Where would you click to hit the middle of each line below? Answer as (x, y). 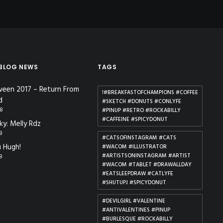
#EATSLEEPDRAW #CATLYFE (138, 174)
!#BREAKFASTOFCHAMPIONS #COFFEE (150, 93)
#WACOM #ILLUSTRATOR (134, 147)
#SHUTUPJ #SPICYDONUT (134, 183)
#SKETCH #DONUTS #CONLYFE (142, 102)
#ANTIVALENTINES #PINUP (136, 210)
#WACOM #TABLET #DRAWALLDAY (147, 165)
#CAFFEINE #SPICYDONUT (135, 119)
